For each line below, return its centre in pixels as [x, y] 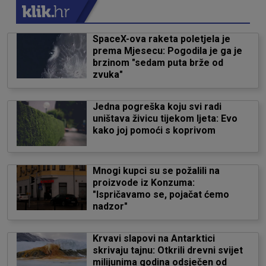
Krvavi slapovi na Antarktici [153, 238]
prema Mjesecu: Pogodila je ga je [167, 51]
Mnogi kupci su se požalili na [156, 171]
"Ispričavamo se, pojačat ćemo [161, 194]
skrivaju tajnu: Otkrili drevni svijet [167, 250]
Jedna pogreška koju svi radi [157, 107]
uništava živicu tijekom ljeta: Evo [165, 118]
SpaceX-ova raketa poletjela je [161, 39]
